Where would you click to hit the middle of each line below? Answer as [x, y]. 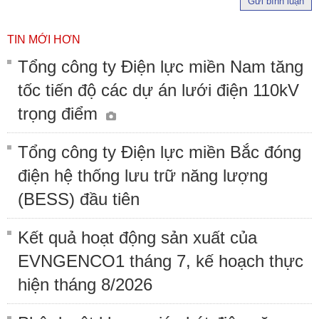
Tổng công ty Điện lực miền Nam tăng [161, 66]
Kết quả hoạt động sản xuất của [137, 237]
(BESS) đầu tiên [79, 199]
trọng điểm [60, 113]
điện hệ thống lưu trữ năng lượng [143, 175]
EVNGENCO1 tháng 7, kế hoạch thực [161, 261]
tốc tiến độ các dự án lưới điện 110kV [158, 90]
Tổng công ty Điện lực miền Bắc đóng [159, 152]
